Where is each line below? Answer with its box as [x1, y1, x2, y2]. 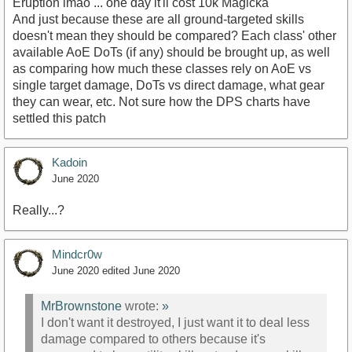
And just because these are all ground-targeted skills [13, 13, 304, 27]
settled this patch [13, 112, 106, 126]
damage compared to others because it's [41, 332, 266, 346]
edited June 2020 [102, 265, 180, 277]
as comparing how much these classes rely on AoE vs [13, 62, 311, 76]
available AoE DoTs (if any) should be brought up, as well [13, 46, 330, 60]
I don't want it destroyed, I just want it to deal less [41, 315, 310, 329]
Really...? [13, 203, 64, 218]
